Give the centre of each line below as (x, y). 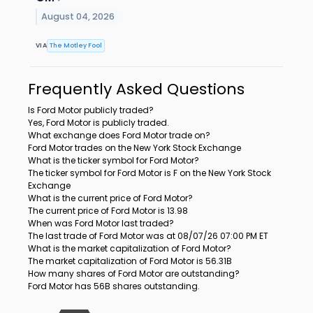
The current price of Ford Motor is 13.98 (108, 211)
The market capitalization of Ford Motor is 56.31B (130, 261)
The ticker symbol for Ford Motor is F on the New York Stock (150, 173)
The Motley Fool (76, 45)
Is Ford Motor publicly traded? (91, 110)
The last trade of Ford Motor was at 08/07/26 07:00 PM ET (148, 236)
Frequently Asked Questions (136, 89)
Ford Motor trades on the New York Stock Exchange (134, 148)
